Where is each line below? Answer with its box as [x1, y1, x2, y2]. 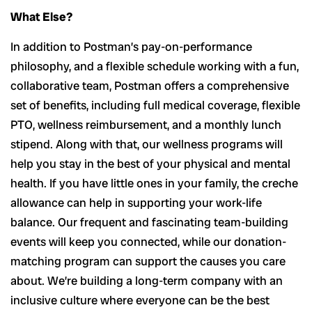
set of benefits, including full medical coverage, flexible [10, 97, 300, 114]
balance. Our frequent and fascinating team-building [10, 214, 288, 231]
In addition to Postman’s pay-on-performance [10, 39, 252, 55]
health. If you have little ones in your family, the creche [10, 175, 298, 192]
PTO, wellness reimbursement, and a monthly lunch [10, 117, 281, 133]
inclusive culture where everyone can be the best [10, 292, 270, 309]
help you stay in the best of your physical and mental [10, 156, 290, 172]
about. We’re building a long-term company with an [10, 273, 283, 289]
